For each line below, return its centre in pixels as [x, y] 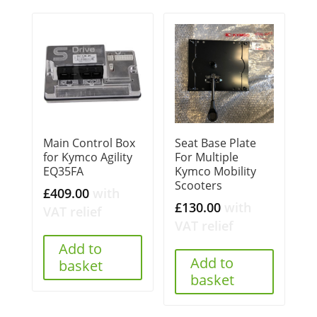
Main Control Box [89, 143]
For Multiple [207, 157]
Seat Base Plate [216, 143]
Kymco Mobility [216, 172]
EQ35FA [63, 172]
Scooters [199, 186]
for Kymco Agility [87, 157]
